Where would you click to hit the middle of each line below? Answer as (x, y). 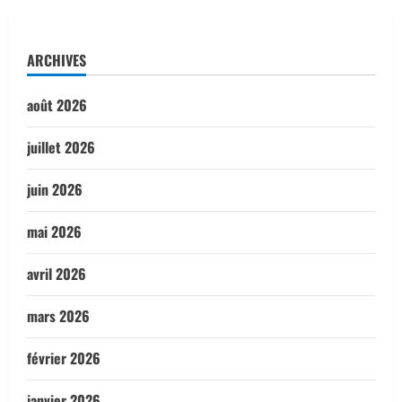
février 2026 (64, 358)
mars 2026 (58, 316)
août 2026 (57, 105)
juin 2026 (55, 190)
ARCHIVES (57, 61)
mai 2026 (54, 232)
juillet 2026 (61, 148)
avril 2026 (57, 274)
